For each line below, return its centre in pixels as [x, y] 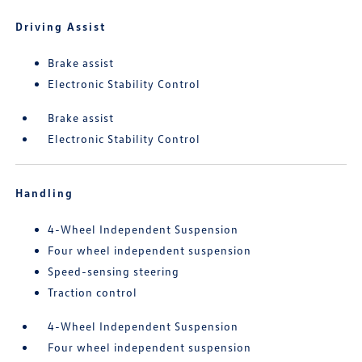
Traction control [93, 292]
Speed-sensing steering [114, 271]
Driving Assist [61, 26]
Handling [45, 193]
